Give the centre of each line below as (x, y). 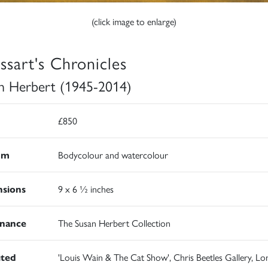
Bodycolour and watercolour (113, 155)
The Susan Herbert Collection (114, 223)
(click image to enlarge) (134, 22)
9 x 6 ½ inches (86, 189)
